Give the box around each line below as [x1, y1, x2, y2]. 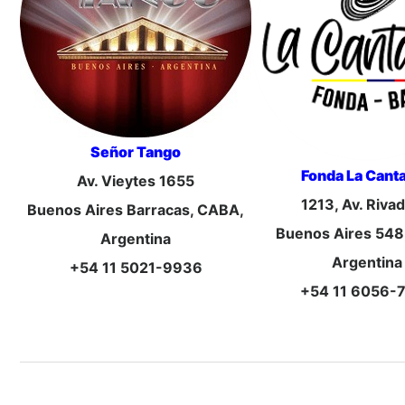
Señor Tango [90, 143, 182, 161]
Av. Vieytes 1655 [77, 172, 195, 190]
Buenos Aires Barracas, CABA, [27, 201, 245, 219]
